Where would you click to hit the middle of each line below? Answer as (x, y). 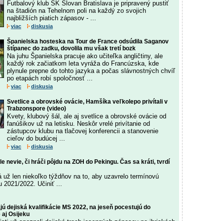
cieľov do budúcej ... (36, 138)
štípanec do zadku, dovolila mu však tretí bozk (71, 48)
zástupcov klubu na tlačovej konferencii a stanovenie (83, 131)
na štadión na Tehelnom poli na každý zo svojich (76, 11)
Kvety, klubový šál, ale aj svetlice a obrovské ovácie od (87, 116)
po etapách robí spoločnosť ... (50, 78)
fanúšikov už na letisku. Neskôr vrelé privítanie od (78, 124)
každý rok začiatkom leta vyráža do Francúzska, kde (83, 63)
